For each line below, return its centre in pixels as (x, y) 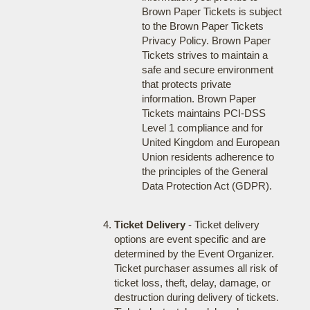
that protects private (186, 84)
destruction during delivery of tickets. (196, 297)
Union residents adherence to (208, 157)
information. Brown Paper (199, 99)
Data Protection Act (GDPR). (207, 186)
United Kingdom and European (210, 142)
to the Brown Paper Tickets (202, 26)
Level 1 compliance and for (202, 128)
